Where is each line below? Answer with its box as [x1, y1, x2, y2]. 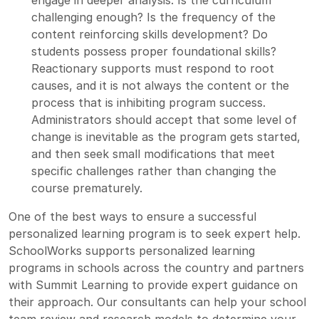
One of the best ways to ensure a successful [9, 209, 256, 224]
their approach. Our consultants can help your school [9, 294, 306, 309]
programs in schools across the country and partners [9, 260, 304, 275]
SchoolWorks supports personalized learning [9, 243, 255, 258]
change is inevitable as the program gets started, [31, 129, 300, 144]
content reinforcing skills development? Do [31, 26, 268, 41]
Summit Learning [36, 277, 128, 292]
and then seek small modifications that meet [31, 146, 275, 161]
